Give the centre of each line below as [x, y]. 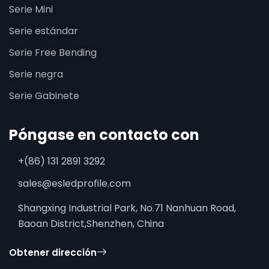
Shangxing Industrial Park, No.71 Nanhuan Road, [127, 208]
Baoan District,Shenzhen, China [91, 224]
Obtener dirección [53, 252]
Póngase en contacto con [104, 135]
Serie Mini [31, 9]
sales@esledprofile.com [74, 183]
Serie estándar [44, 31]
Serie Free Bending [53, 53]
